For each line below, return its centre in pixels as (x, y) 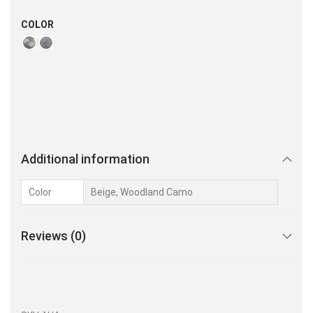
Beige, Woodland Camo (142, 192)
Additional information (85, 159)
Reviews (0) (53, 235)
